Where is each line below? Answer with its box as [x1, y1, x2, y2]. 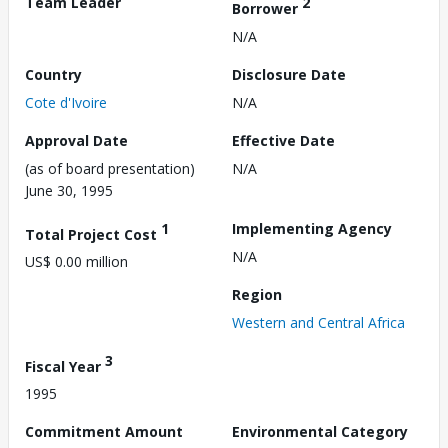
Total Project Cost [25, 224, 161, 244]
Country [25, 64, 82, 84]
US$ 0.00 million [25, 252, 128, 272]
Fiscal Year [25, 356, 105, 376]
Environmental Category [232, 422, 408, 442]
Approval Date [25, 130, 128, 150]
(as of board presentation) [25, 158, 195, 178]
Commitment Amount [25, 422, 183, 442]
